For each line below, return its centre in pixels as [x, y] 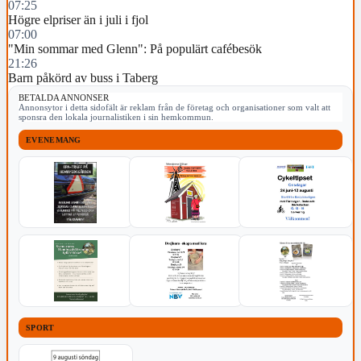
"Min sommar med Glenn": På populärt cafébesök [135, 49]
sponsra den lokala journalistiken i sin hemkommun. [116, 117]
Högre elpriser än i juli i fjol [78, 20]
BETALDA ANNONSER [64, 98]
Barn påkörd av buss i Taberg [83, 78]
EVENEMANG [54, 139]
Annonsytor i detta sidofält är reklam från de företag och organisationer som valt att [174, 108]
